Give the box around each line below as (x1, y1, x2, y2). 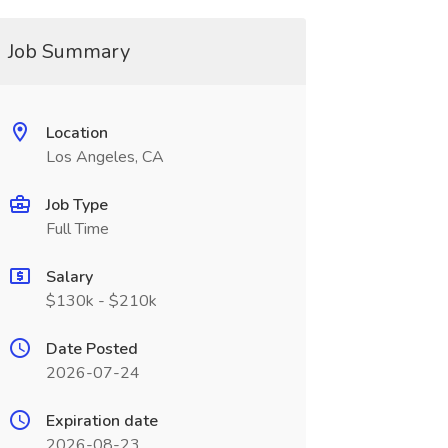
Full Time (45, 218, 109, 240)
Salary (45, 266, 93, 288)
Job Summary (7, 38, 130, 65)
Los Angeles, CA (45, 146, 164, 168)
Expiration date (45, 410, 158, 432)
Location (45, 122, 108, 144)
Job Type (45, 194, 108, 216)
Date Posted (45, 338, 138, 360)
